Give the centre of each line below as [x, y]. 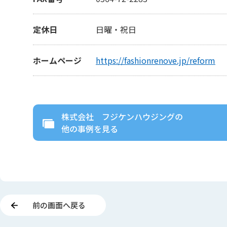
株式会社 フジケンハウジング [118, 116]
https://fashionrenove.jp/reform [156, 60]
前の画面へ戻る [59, 205]
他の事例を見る [90, 128]
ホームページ [57, 60]
